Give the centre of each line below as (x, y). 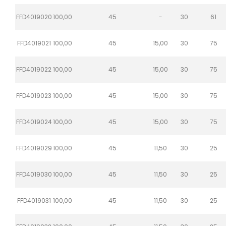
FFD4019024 (34, 122)
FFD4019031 (34, 200)
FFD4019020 (34, 17)
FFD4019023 (34, 95)
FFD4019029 (34, 148)
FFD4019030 (34, 174)
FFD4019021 (34, 43)
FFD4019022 (34, 69)
